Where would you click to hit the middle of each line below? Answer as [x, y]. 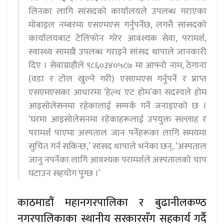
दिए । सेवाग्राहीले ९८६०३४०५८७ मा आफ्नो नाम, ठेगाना [117, 66]
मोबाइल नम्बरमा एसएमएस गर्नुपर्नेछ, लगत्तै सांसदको [117, 25]
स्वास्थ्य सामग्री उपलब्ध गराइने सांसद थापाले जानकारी [117, 52]
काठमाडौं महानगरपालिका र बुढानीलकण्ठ [112, 203]
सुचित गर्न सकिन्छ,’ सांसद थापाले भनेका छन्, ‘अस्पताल [117, 147]
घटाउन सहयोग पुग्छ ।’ [64, 174]
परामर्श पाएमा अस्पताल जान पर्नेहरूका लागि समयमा [117, 133]
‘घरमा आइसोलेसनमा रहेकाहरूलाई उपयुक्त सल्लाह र [117, 120]
